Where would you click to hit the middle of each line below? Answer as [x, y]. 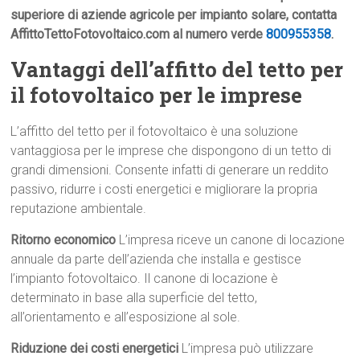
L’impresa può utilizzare [246, 349]
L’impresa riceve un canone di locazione [231, 240]
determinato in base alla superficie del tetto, [134, 298]
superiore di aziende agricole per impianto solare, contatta [174, 15]
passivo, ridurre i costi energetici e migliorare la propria [164, 190]
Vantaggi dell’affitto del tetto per [177, 70]
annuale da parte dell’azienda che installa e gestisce [156, 260]
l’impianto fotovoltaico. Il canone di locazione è [145, 279]
